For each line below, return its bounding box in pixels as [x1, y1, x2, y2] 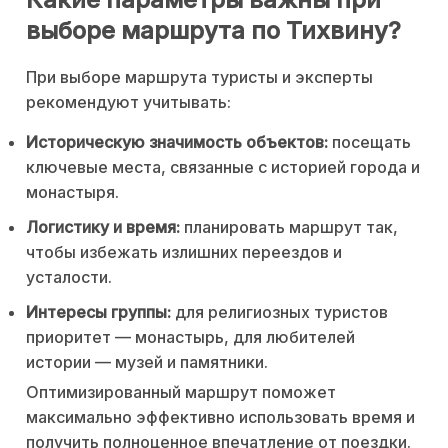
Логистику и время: [26, 217, 180, 238]
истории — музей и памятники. [26, 352, 268, 373]
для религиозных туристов [171, 302, 388, 323]
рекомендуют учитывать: [26, 92, 231, 113]
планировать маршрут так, [180, 217, 398, 238]
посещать [328, 132, 411, 153]
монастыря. [26, 182, 119, 203]
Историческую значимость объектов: [26, 132, 328, 153]
